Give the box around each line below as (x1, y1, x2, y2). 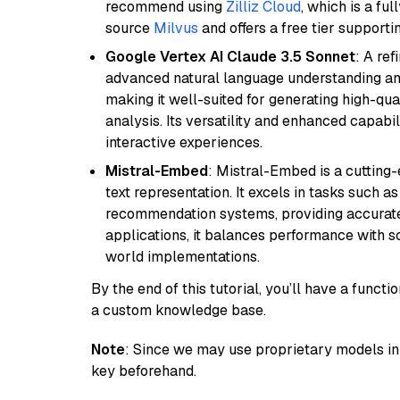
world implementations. (105, 247, 260, 266)
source (105, 19, 154, 37)
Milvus (154, 19, 198, 37)
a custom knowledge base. (91, 301, 266, 320)
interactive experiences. (105, 133, 262, 152)
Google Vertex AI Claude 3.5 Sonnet (105, 47, 355, 66)
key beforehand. (91, 362, 196, 380)
